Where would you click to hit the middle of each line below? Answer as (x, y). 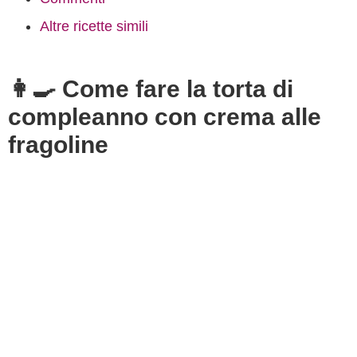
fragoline (58, 145)
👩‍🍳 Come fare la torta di (151, 89)
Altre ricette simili (94, 26)
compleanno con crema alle (165, 117)
